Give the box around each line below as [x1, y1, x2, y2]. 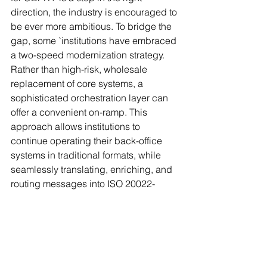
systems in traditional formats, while [11, 148, 163, 161]
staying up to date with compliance [11, 249, 162, 261]
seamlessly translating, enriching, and [11, 163, 175, 175]
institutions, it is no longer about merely [11, 234, 178, 247]
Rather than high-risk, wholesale [11, 63, 150, 75]
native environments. [11, 191, 98, 204]
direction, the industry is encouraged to [11, 5, 179, 18]
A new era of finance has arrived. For [11, 220, 169, 232]
